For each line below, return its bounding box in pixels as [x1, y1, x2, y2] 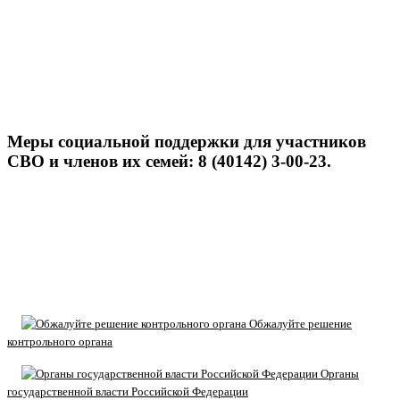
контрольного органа [7, 334, 112, 348]
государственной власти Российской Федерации [7, 384, 248, 398]
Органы [318, 366, 359, 380]
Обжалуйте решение [246, 316, 352, 330]
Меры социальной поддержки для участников [7, 131, 366, 151]
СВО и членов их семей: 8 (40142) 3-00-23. [7, 151, 331, 171]
